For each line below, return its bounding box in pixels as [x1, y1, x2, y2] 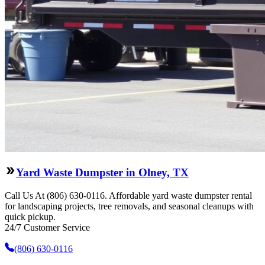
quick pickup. [5, 211, 56, 222]
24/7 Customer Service [5, 222, 90, 232]
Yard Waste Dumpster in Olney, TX [15, 166, 189, 179]
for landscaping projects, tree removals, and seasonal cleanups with [5, 201, 254, 211]
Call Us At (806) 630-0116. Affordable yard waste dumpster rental [5, 190, 252, 201]
